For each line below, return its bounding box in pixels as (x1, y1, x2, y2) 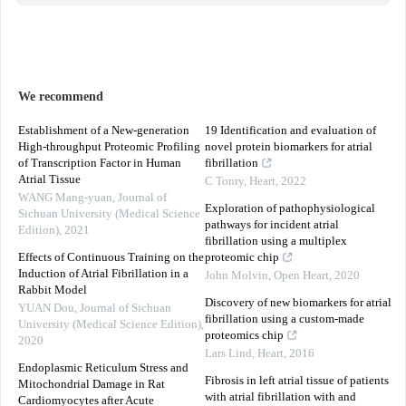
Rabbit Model (18, 284, 87, 297)
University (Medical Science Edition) (18, 318, 201, 332)
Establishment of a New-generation (18, 124, 189, 138)
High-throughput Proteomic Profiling (18, 140, 200, 154)
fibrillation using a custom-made (205, 313, 364, 326)
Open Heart (274, 269, 329, 283)
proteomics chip (205, 329, 284, 343)
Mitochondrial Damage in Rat (18, 378, 165, 391)
